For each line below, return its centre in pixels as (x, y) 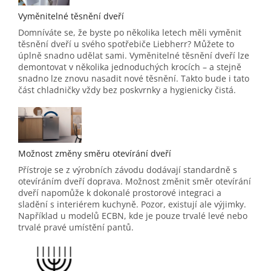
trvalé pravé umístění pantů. (76, 227)
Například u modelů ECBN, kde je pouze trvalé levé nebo (133, 215)
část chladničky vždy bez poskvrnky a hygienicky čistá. (127, 90)
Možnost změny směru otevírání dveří (95, 153)
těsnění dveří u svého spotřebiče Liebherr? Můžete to (126, 44)
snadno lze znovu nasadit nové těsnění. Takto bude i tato (134, 78)
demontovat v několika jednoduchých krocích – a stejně (130, 67)
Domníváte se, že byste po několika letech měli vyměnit (130, 32)
